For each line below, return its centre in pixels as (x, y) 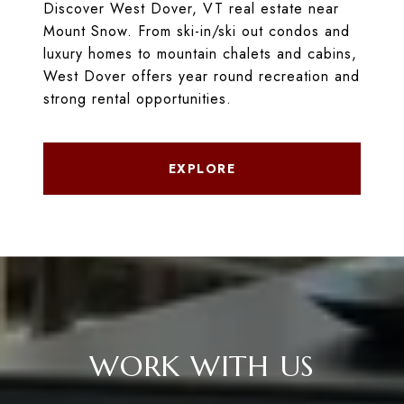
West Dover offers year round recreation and (202, 77)
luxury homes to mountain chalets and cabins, (200, 54)
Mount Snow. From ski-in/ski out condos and (197, 32)
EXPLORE (202, 169)
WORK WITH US (202, 367)
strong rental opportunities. (138, 99)
